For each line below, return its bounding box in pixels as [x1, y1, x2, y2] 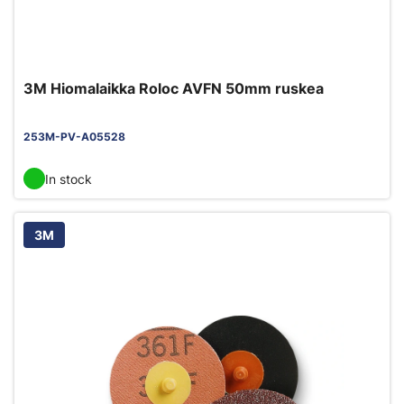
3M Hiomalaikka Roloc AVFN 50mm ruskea [23, 79, 324, 97]
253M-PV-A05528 [23, 130, 125, 143]
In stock [45, 170, 92, 187]
